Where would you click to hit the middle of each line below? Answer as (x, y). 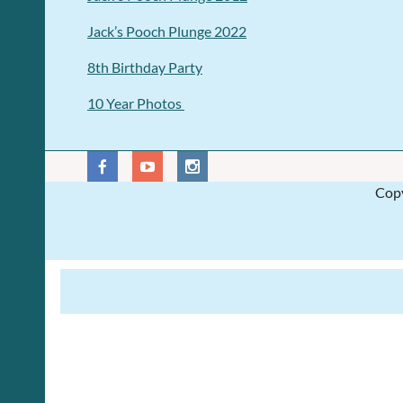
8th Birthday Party (145, 67)
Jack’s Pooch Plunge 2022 (167, 31)
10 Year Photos (136, 103)
